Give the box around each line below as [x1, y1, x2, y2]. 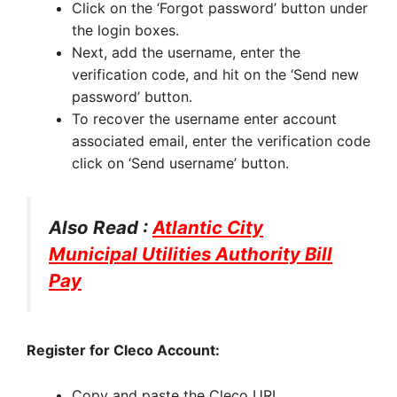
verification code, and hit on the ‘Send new [72, 65, 359, 83]
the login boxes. [72, 20, 179, 39]
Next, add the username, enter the [72, 43, 300, 61]
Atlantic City [152, 216, 263, 239]
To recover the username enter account [72, 109, 337, 128]
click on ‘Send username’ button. [72, 153, 289, 172]
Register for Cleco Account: [27, 341, 220, 360]
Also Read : [49, 216, 152, 239]
